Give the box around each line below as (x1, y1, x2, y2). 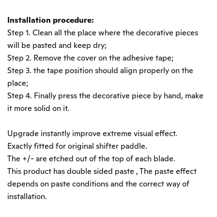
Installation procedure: (7, 15, 94, 26)
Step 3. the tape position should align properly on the (7, 65, 193, 76)
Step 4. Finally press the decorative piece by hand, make (7, 91, 203, 101)
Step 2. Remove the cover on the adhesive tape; (7, 53, 174, 63)
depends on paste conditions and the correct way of (7, 179, 189, 189)
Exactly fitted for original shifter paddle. (7, 141, 147, 152)
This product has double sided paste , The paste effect (7, 166, 197, 177)
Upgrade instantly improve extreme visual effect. (7, 128, 177, 139)
